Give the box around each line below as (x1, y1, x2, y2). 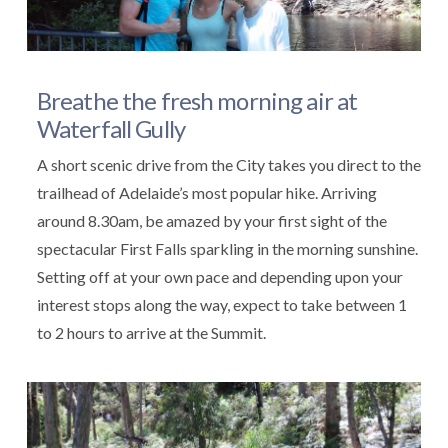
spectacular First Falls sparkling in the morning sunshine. (36, 238, 418, 258)
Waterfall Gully (36, 113, 185, 143)
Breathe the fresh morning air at (36, 85, 358, 115)
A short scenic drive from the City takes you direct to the (36, 154, 421, 174)
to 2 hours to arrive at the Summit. (36, 322, 266, 342)
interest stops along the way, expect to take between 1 (36, 294, 407, 314)
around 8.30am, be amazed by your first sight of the (36, 210, 387, 230)
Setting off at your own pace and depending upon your (36, 266, 403, 286)
